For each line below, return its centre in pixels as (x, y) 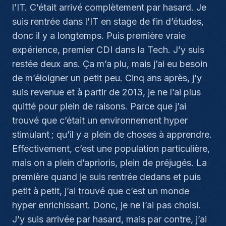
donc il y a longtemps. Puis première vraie (99, 36)
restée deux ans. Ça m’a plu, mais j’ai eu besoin (110, 64)
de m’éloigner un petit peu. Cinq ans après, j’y (107, 78)
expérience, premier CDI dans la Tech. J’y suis (108, 50)
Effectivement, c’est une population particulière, (111, 149)
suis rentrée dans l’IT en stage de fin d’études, (108, 21)
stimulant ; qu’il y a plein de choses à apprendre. (112, 134)
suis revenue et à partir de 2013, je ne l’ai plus (106, 92)
